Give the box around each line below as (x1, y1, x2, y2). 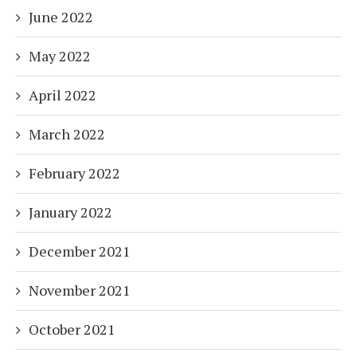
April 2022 (29, 85, 96, 105)
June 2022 (29, 7, 93, 27)
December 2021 (29, 241, 131, 261)
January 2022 (29, 202, 112, 222)
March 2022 (29, 124, 105, 144)
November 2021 (29, 280, 131, 300)
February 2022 (29, 163, 120, 183)
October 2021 (29, 320, 116, 339)
